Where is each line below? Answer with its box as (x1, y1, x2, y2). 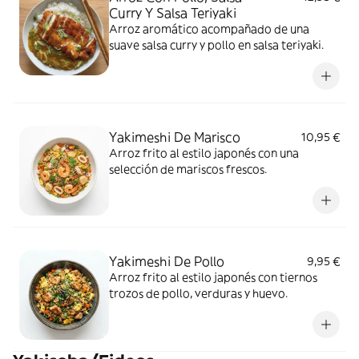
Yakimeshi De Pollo (109, 253, 224, 269)
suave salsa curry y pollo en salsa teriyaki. (109, 38, 324, 52)
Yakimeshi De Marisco (109, 129, 240, 145)
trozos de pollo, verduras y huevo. (109, 286, 288, 301)
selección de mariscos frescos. (109, 162, 267, 176)
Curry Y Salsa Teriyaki (109, 5, 236, 21)
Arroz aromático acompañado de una (109, 22, 309, 36)
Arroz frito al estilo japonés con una (109, 146, 299, 160)
